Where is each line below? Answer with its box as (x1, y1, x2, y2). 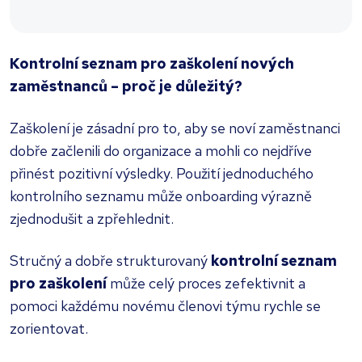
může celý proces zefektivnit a (107, 274, 305, 293)
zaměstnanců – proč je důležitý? (10, 77, 242, 96)
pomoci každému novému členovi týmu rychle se (10, 297, 321, 316)
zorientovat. (10, 319, 88, 339)
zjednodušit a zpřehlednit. (10, 209, 174, 229)
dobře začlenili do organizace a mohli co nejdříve (10, 141, 312, 161)
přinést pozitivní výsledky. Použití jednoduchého (10, 164, 314, 183)
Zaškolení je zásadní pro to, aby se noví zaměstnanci (10, 119, 340, 138)
